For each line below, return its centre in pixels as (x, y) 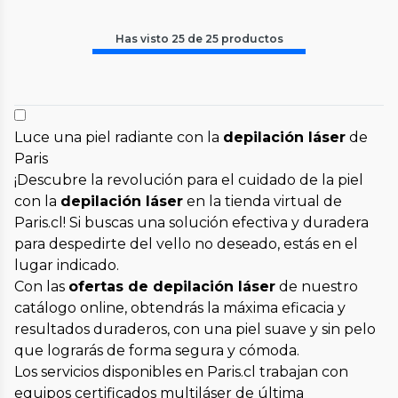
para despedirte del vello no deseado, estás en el (186, 244)
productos (252, 39)
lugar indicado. (67, 266)
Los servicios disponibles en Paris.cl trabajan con (181, 372)
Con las (41, 287)
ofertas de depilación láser (172, 287)
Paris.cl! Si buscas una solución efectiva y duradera (191, 223)
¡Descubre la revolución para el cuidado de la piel (189, 180)
